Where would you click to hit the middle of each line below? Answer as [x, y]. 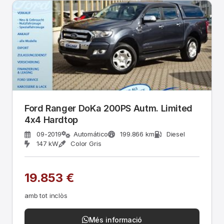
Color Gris [86, 143]
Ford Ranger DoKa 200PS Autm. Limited [109, 108]
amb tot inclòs [46, 195]
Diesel [175, 134]
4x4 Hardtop [51, 120]
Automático [91, 134]
